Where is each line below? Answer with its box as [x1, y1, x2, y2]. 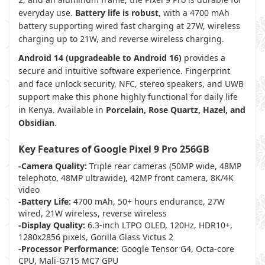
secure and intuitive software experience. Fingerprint [18, 65, 230, 76]
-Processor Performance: [18, 243, 119, 254]
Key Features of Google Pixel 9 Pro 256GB [18, 143, 212, 156]
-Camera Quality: [18, 160, 87, 172]
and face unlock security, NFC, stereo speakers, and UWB [18, 78, 244, 89]
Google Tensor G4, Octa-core [119, 243, 234, 254]
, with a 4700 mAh [159, 7, 230, 18]
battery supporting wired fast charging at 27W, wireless [18, 20, 240, 31]
